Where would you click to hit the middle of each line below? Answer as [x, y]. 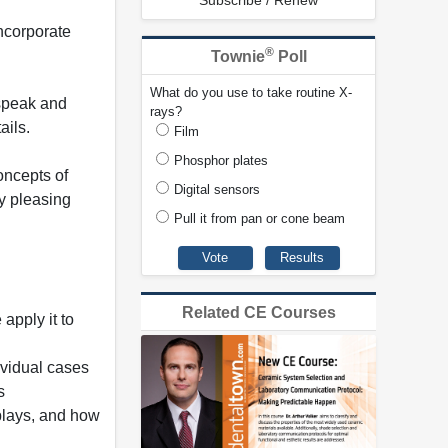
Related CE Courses [258, 312]
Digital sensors [217, 190]
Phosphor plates [221, 161]
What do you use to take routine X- [251, 93]
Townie [237, 57]
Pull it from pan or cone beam [259, 219]
